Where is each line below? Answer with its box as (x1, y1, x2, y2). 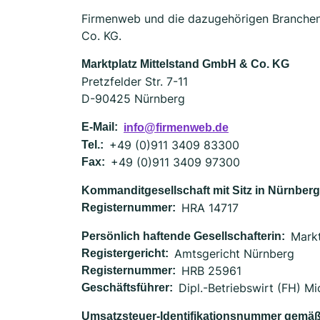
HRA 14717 (181, 201, 239, 215)
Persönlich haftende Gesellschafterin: (81, 230, 285, 242)
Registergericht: (81, 247, 169, 259)
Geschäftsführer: (81, 281, 173, 294)
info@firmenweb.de (124, 121, 229, 134)
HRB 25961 (181, 264, 241, 278)
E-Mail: (81, 121, 118, 133)
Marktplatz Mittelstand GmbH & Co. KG (81, 58, 289, 70)
